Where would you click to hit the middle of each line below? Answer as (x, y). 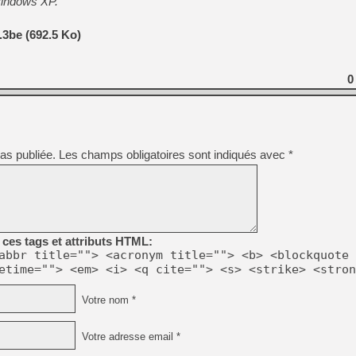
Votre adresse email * (130, 337)
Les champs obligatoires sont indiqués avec (174, 155)
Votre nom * (107, 300)
